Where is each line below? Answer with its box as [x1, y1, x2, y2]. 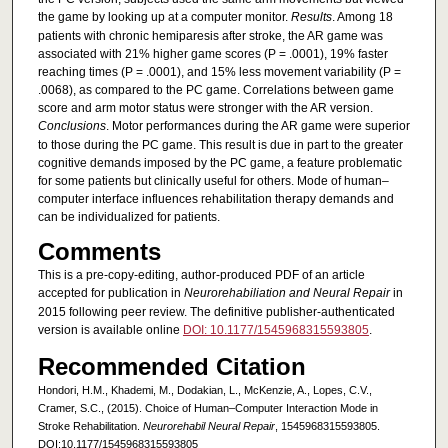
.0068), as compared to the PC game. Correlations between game [37, 83, 394, 98]
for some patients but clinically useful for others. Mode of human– [37, 174, 389, 189]
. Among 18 [331, 10, 393, 25]
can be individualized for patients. [37, 210, 220, 225]
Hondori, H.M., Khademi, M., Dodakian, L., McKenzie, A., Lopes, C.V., [37, 383, 372, 396]
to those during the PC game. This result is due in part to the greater [37, 138, 403, 153]
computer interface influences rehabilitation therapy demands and [37, 192, 394, 207]
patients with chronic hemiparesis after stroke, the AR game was [37, 29, 383, 44]
